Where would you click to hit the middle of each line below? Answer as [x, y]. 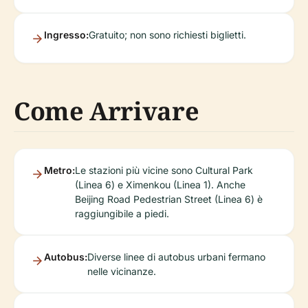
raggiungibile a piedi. [122, 214]
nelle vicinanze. [122, 272]
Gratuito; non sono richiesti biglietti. [167, 35]
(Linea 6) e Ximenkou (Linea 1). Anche [160, 185]
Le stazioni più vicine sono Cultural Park [164, 170]
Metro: [59, 170]
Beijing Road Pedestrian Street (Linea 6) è [169, 199]
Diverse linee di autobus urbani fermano [176, 257]
